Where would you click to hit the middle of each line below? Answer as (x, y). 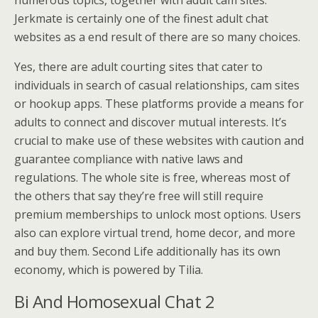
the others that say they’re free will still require (139, 196)
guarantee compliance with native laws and (128, 159)
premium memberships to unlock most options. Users (158, 214)
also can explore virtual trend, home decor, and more (155, 232)
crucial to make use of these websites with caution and (159, 140)
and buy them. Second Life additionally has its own (147, 251)
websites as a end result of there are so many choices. (157, 37)
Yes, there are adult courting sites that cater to (138, 66)
